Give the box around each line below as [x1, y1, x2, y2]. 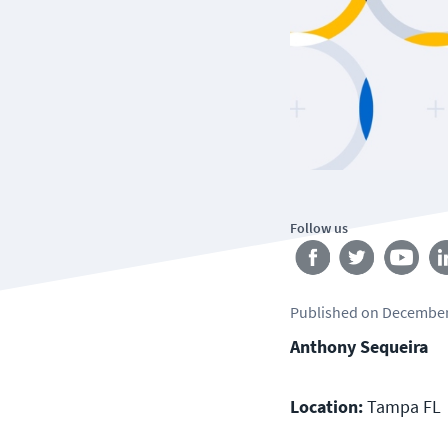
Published [290, 301, 358, 322]
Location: [290, 394, 363, 418]
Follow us [290, 218, 348, 237]
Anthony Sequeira [290, 334, 428, 358]
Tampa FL [363, 394, 441, 418]
